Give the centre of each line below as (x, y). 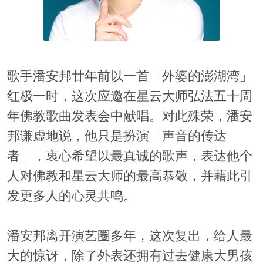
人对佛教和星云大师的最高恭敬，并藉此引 (129, 176)
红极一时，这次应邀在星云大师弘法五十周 (129, 97)
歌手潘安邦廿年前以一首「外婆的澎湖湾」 (129, 77)
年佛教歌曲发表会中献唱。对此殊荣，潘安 (129, 117)
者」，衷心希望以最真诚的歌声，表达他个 (129, 156)
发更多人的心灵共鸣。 (71, 196)
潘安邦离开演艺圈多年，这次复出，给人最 (129, 236)
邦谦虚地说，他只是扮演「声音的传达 (117, 136)
